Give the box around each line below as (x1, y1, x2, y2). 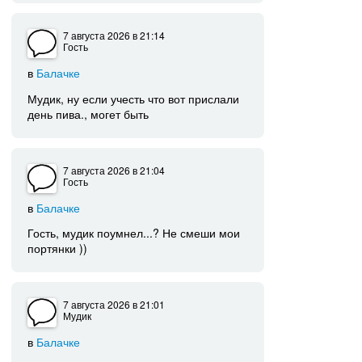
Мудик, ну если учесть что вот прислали (27, 90, 240, 107)
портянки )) (27, 240, 88, 257)
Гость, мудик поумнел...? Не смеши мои (27, 225, 241, 242)
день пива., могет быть (27, 105, 149, 122)
